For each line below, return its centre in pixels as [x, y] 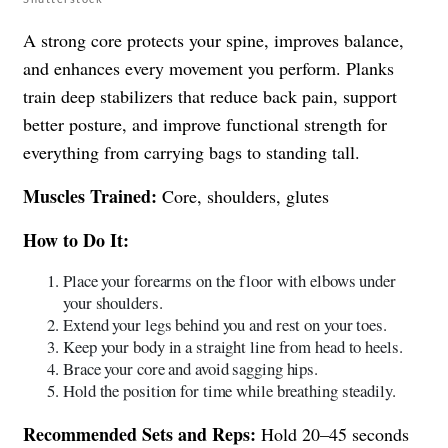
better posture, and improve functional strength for [205, 123]
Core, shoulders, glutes [243, 195]
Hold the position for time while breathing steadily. [229, 390]
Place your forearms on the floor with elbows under [229, 280]
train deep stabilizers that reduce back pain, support [210, 95]
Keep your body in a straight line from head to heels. [233, 346]
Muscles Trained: [90, 195]
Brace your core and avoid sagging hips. [191, 368]
